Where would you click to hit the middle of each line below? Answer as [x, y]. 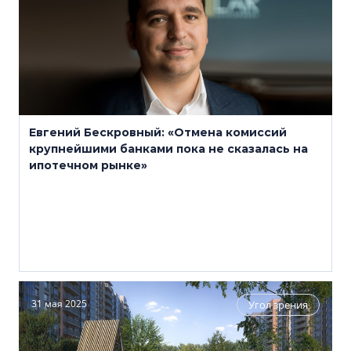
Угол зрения [278, 305]
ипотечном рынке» [88, 165]
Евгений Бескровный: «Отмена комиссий [158, 132]
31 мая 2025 [59, 304]
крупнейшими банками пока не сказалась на [168, 149]
